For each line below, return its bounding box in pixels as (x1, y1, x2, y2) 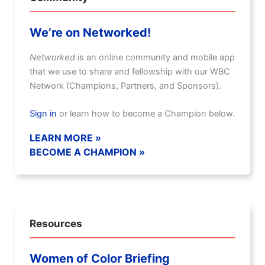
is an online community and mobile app (75, 51, 235, 63)
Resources (30, 218, 82, 230)
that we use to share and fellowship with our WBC (30, 66, 230, 77)
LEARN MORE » (30, 132, 101, 144)
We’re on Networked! (30, 25, 151, 40)
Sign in (30, 108, 57, 119)
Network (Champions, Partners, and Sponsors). (30, 80, 221, 91)
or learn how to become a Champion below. (57, 108, 235, 119)
